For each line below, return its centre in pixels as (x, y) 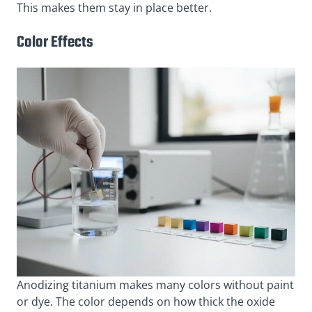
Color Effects (55, 42)
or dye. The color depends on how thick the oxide (146, 302)
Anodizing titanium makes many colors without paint (155, 285)
